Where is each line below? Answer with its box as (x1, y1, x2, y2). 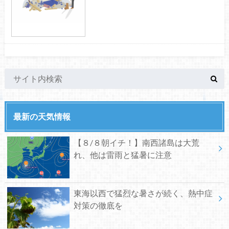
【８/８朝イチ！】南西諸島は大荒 (73, 138, 199, 148)
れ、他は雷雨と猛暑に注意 (73, 150, 172, 160)
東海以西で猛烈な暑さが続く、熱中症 (73, 188, 213, 198)
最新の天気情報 (13, 111, 71, 121)
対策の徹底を (73, 200, 123, 210)
